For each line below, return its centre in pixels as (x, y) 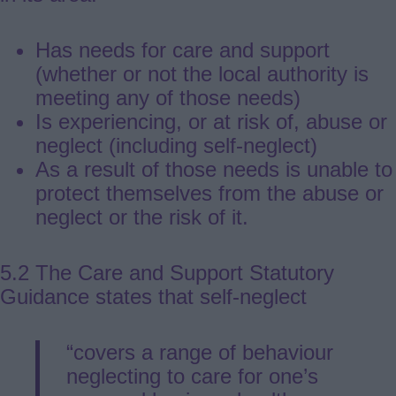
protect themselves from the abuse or (209, 193)
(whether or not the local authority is (202, 73)
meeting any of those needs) (168, 97)
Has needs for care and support (183, 49)
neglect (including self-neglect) (176, 145)
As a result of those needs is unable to (214, 169)
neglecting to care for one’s (192, 376)
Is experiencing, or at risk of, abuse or (211, 121)
